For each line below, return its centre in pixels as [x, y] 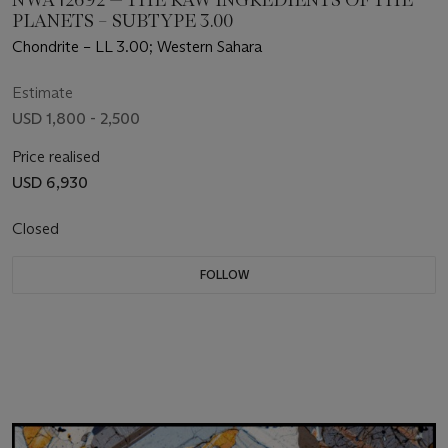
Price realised [56, 156]
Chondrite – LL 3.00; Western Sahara [137, 46]
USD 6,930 [50, 182]
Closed [37, 228]
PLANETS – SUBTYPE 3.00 [122, 20]
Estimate [42, 92]
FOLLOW [224, 274]
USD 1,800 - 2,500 [76, 118]
